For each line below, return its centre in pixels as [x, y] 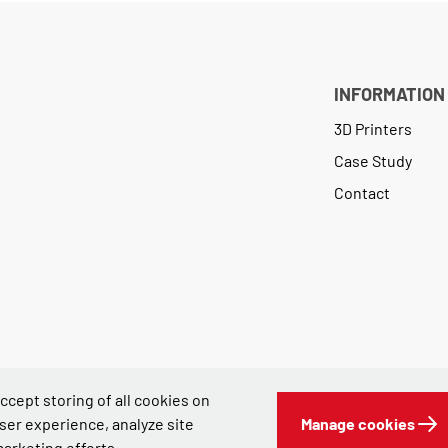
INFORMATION [389, 93]
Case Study [372, 160]
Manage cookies [357, 423]
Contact [361, 192]
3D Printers [372, 128]
